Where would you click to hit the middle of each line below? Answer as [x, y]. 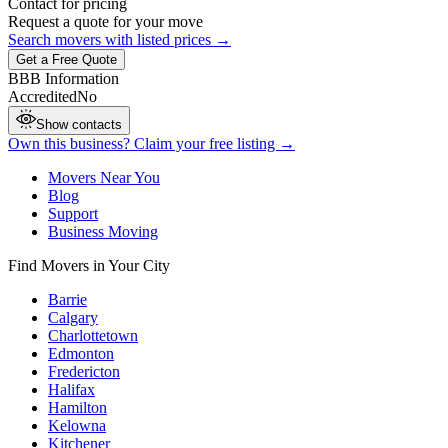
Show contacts [79, 124]
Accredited [42, 96]
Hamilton [77, 407]
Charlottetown [93, 335]
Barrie [67, 299]
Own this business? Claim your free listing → [151, 143]
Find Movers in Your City [89, 265]
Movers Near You [104, 177]
